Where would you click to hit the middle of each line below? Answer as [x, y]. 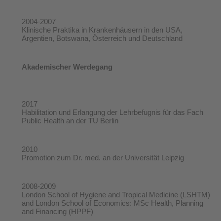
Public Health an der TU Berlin [70, 120]
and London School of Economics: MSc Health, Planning [112, 203]
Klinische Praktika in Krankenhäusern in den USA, [102, 30]
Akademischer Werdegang [67, 67]
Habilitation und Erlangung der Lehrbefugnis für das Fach [112, 112]
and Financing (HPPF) [57, 211]
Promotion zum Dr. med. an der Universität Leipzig [103, 157]
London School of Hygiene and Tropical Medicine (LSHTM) [116, 194]
